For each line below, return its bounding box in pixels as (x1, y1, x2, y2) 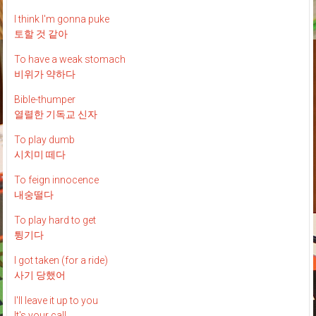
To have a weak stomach (13, 54, 126, 66)
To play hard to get (13, 214, 96, 226)
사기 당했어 (13, 269, 66, 281)
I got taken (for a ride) (13, 255, 108, 267)
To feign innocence (13, 174, 99, 186)
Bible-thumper (13, 94, 75, 106)
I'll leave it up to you (13, 295, 98, 307)
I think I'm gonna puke (13, 13, 109, 25)
